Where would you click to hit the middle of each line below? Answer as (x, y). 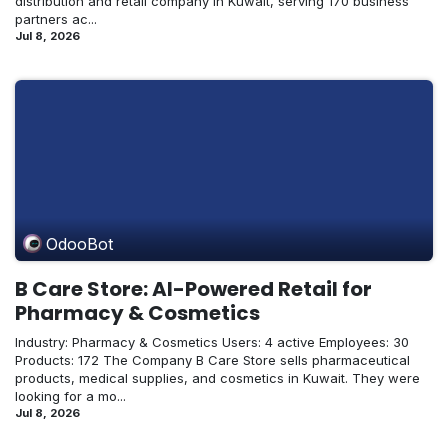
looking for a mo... (70, 396)
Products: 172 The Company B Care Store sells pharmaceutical (212, 360)
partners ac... (56, 19)
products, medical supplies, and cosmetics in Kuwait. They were (217, 378)
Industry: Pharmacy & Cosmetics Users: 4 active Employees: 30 (212, 342)
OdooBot (80, 243)
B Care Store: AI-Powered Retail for (193, 289)
